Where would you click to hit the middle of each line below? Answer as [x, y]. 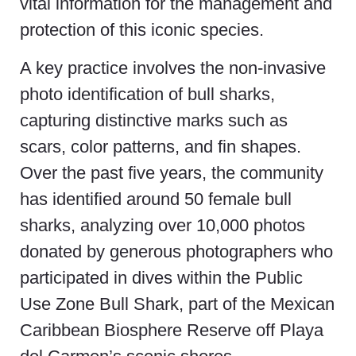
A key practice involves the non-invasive [173, 68]
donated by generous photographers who [176, 251]
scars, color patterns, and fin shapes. [161, 146]
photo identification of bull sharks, [147, 94]
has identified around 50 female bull [156, 199]
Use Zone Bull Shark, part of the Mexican [177, 304]
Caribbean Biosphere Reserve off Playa [172, 330]
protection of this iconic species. [142, 30]
